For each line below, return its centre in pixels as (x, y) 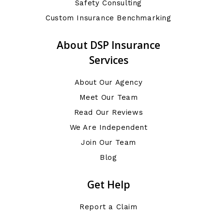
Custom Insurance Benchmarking (108, 18)
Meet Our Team (108, 98)
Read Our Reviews (108, 113)
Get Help (108, 185)
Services (108, 60)
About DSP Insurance (108, 45)
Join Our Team (108, 143)
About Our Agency (108, 83)
